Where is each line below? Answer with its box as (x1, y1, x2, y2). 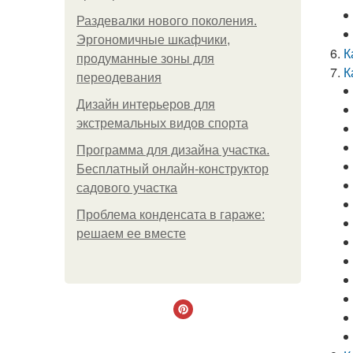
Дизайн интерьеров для (76, 98, 215, 111)
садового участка (76, 181, 177, 195)
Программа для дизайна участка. (76, 143, 269, 157)
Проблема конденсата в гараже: (76, 208, 265, 221)
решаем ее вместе (76, 227, 186, 240)
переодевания (76, 71, 162, 84)
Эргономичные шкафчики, (76, 33, 230, 46)
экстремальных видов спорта (76, 117, 248, 130)
